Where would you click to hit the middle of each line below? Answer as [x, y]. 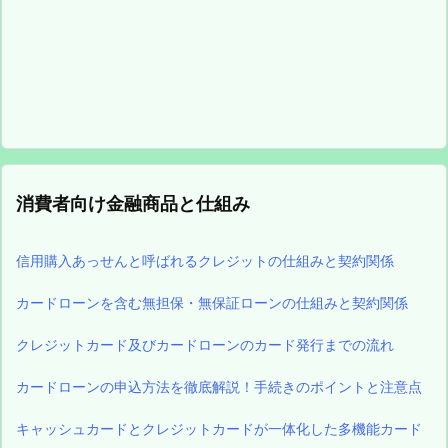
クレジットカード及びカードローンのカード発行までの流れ [205, 344]
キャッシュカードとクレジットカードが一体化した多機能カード [219, 428]
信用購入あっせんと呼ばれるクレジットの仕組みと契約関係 [205, 260]
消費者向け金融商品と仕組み [133, 203]
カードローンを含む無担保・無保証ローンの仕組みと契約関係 [212, 302]
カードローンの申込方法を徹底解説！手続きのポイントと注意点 [219, 386]
